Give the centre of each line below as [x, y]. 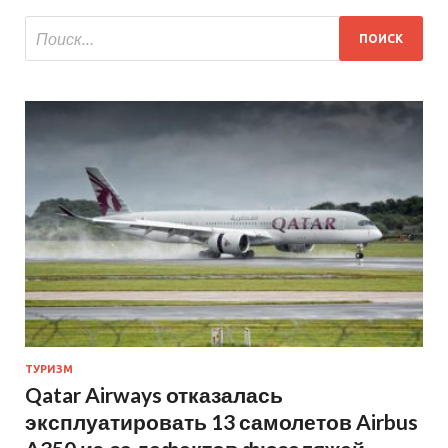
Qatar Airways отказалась [154, 395]
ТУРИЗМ [49, 369]
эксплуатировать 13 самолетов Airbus [221, 422]
